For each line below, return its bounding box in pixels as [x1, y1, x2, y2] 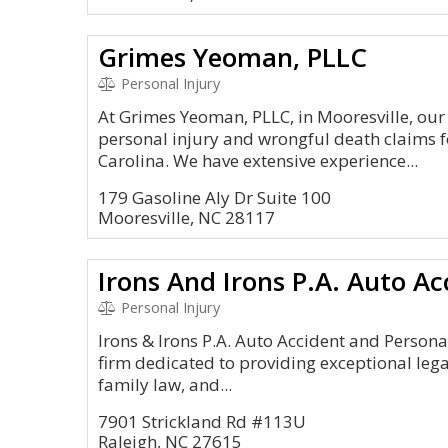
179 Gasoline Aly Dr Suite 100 [98, 186, 331, 209]
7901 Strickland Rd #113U [98, 410, 306, 433]
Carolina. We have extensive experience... [98, 149, 418, 172]
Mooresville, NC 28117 [98, 206, 275, 229]
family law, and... [98, 373, 232, 396]
